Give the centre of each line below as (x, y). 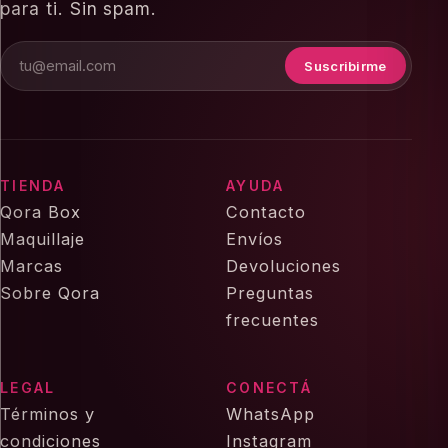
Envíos (254, 238)
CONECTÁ (269, 387)
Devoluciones (283, 265)
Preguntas (270, 292)
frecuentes (272, 319)
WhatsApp (270, 413)
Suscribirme (345, 65)
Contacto (266, 211)
